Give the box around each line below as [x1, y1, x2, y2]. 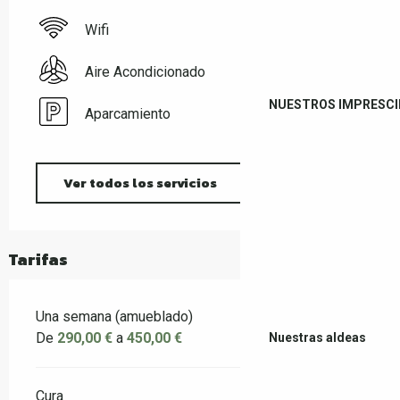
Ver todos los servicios [62, 172, 217, 193]
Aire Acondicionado [85, 63, 205, 81]
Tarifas [9, 247, 68, 272]
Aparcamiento [85, 105, 171, 123]
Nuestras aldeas [269, 330, 366, 346]
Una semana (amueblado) [36, 308, 193, 326]
